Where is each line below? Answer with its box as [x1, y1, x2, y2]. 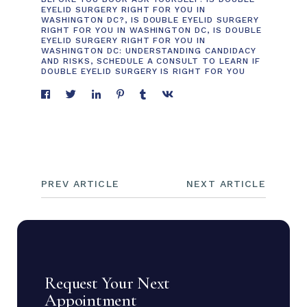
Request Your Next [45, 272, 171, 293]
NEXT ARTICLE [186, 177, 266, 189]
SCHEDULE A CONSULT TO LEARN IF [96, 56, 260, 66]
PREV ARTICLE [41, 177, 119, 189]
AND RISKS [41, 56, 90, 66]
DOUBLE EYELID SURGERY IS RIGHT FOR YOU [41, 66, 245, 76]
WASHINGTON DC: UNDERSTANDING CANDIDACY [41, 45, 256, 56]
